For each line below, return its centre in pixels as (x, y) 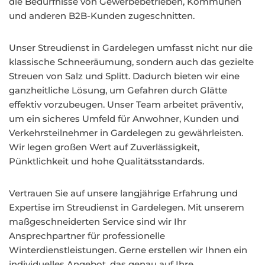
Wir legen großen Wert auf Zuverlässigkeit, (104, 147)
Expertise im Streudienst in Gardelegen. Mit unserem (127, 207)
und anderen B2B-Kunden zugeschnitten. (102, 16)
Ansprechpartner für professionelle (87, 236)
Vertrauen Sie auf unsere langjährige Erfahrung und (123, 193)
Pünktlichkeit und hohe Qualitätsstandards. (106, 161)
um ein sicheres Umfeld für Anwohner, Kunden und (124, 119)
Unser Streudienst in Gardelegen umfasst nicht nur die (131, 48)
